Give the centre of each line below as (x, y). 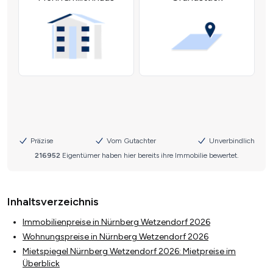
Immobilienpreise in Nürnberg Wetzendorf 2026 (116, 222)
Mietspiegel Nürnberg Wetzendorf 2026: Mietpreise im (129, 252)
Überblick (41, 264)
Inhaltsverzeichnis (53, 202)
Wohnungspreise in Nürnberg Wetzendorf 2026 (115, 237)
